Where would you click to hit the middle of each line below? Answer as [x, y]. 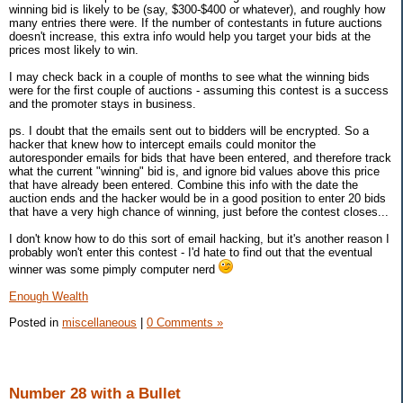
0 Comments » [185, 323]
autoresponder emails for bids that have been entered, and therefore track [200, 158]
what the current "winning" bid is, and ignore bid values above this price [194, 172]
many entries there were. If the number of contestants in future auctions [196, 23]
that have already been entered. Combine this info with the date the [184, 185]
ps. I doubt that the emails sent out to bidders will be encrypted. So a [189, 131]
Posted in [36, 323]
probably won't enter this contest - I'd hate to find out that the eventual [191, 253]
